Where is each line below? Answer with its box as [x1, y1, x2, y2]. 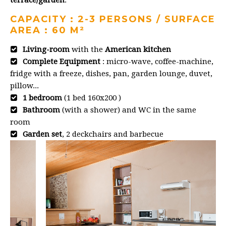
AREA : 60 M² [10, 24, 85, 36]
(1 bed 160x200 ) [62, 93, 121, 102]
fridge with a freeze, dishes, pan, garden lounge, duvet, [10, 69, 212, 78]
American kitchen [105, 44, 171, 54]
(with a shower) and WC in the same [60, 105, 196, 115]
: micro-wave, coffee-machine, [100, 56, 213, 66]
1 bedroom [23, 93, 62, 102]
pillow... [10, 81, 39, 90]
